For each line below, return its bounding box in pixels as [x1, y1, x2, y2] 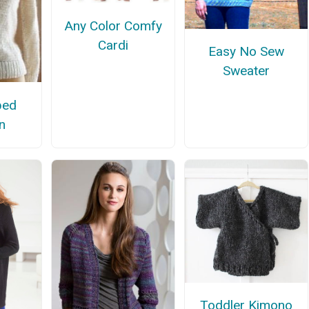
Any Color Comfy [63, 17, 162, 34]
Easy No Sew [208, 43, 285, 59]
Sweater [223, 62, 270, 79]
